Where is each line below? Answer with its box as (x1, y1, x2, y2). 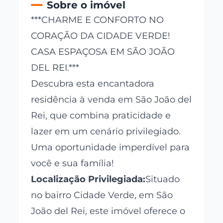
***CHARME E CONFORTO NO (31, 14, 164, 25)
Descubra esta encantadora (31, 78, 155, 89)
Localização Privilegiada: (31, 173, 146, 185)
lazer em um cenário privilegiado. (31, 125, 181, 137)
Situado (145, 173, 180, 185)
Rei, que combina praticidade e (31, 110, 171, 121)
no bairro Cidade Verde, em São (31, 189, 173, 201)
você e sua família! (31, 157, 114, 169)
